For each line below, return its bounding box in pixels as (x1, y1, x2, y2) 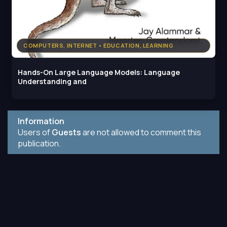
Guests (52, 127, 81, 138)
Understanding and (18, 77, 87, 87)
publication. (18, 138, 61, 149)
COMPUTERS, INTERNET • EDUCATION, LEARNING (23, 42, 174, 50)
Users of (18, 127, 52, 138)
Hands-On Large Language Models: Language (18, 67, 180, 78)
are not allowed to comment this (81, 127, 201, 138)
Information (18, 116, 64, 127)
